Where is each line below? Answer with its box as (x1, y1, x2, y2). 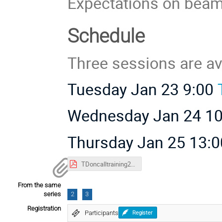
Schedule (67, 25, 145, 48)
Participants (84, 209, 118, 217)
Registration (27, 204, 61, 212)
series (44, 190, 61, 198)
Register (132, 209, 153, 216)
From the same (18, 181, 61, 189)
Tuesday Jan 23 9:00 (67, 78, 218, 100)
